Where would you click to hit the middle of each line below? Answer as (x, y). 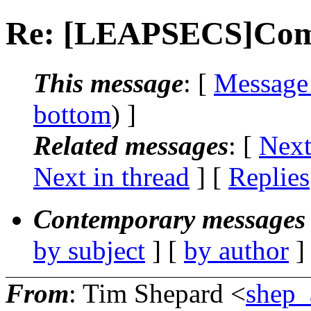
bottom (72, 114)
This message (108, 83)
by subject (89, 250)
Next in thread (111, 176)
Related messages (131, 145)
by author (236, 250)
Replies (269, 176)
